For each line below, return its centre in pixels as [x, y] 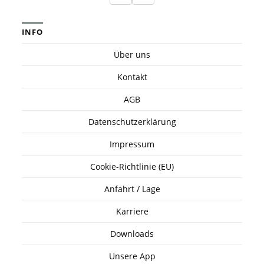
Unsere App [132, 256]
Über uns [132, 54]
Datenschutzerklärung [132, 121]
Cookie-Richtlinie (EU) [132, 166]
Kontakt [132, 77]
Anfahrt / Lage [132, 189]
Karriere [132, 211]
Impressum [132, 144]
